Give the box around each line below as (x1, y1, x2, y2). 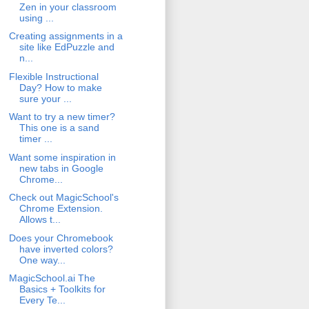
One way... (19, 254, 66, 266)
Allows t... (19, 214, 61, 226)
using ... (19, 12, 54, 23)
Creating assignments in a (8, 30, 123, 42)
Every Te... (19, 295, 66, 306)
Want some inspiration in (8, 151, 116, 163)
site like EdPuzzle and (19, 41, 114, 53)
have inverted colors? (19, 243, 113, 255)
